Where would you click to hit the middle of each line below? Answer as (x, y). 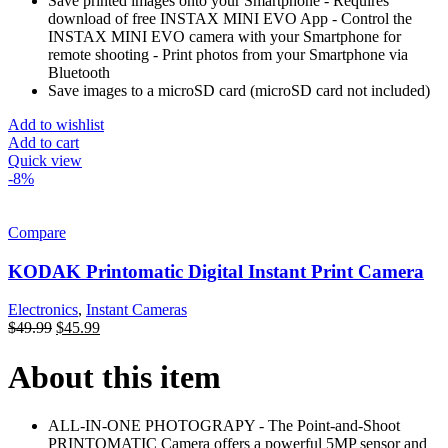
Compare (37, 232)
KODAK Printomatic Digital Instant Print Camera (216, 271)
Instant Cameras (136, 310)
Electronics (43, 310)
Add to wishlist (56, 124)
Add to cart (43, 142)
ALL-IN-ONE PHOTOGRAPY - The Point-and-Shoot (224, 426)
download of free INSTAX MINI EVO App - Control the (230, 18)
